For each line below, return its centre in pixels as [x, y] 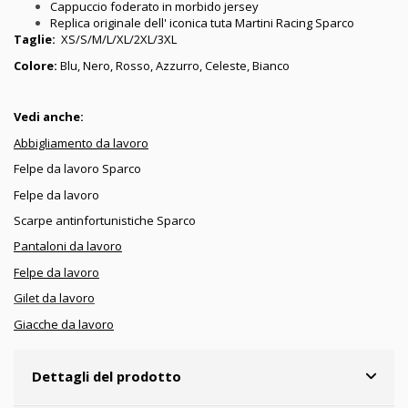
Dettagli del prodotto [106, 376]
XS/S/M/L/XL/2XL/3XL [119, 40]
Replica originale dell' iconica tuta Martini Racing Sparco [202, 23]
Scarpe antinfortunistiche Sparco [105, 221]
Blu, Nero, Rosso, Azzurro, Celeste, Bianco [175, 65]
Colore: [37, 65]
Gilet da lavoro [54, 298]
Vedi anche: [49, 117]
